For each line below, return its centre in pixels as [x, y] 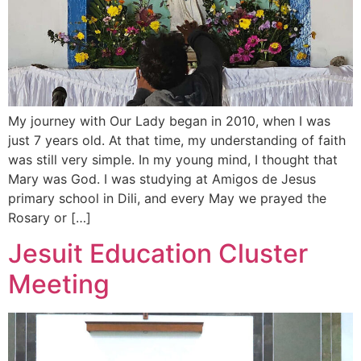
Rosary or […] [50, 218]
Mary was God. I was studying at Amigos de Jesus [162, 179]
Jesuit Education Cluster [158, 254]
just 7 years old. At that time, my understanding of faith [177, 141]
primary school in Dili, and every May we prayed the [167, 199]
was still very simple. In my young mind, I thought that [173, 160]
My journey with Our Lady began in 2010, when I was [169, 121]
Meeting [59, 284]
